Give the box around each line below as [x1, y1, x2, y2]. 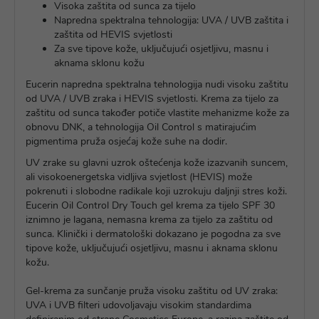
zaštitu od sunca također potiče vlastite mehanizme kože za [26, 106, 289, 120]
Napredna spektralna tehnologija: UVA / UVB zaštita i [54, 14, 288, 27]
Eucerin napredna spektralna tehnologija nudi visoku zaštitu [26, 78, 288, 91]
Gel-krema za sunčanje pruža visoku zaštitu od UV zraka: [26, 284, 278, 298]
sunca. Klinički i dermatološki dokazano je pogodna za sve [26, 227, 281, 241]
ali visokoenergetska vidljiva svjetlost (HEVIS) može [26, 170, 252, 184]
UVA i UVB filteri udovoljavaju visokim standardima [26, 298, 251, 312]
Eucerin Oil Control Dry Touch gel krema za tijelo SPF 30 [26, 199, 275, 212]
